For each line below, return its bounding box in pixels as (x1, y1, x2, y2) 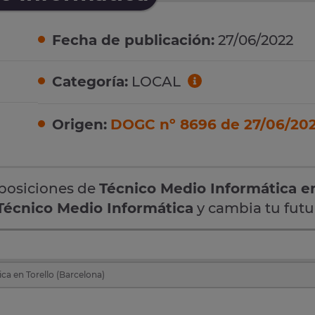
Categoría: (52, 73, 128, 91)
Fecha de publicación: (52, 32, 214, 49)
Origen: (52, 115, 107, 133)
